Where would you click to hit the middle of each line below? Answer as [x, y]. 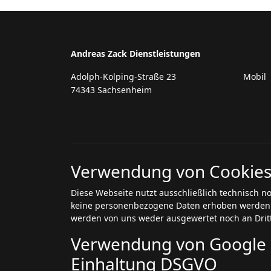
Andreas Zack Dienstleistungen [135, 54]
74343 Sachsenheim [111, 90]
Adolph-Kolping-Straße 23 [123, 77]
